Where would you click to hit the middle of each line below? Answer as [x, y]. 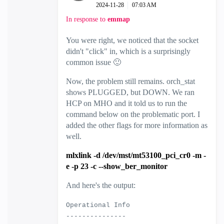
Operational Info [98, 205]
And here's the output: [101, 185]
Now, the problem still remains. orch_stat [130, 81]
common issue [89, 62]
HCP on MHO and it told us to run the [126, 103]
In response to [87, 19]
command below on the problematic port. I [133, 114]
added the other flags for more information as [137, 125]
